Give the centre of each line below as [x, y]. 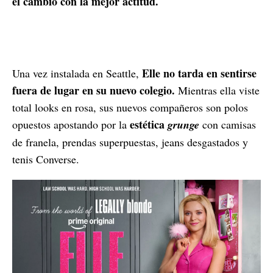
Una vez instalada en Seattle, [77, 73]
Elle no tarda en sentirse [199, 73]
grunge [183, 124]
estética [149, 124]
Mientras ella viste [217, 90]
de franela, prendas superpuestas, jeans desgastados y [130, 142]
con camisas [228, 124]
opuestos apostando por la [71, 124]
